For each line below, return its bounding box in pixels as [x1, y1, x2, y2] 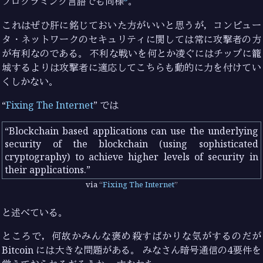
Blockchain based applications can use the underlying [9, 124, 258, 137]
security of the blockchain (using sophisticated [5, 137, 258, 150]
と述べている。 [2, 205, 68, 219]
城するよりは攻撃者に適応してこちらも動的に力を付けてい [2, 60, 261, 74]
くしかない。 [2, 75, 59, 88]
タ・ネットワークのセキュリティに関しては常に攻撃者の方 [2, 32, 261, 46]
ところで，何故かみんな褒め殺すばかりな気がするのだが [2, 229, 261, 242]
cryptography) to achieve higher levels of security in [5, 150, 258, 163]
